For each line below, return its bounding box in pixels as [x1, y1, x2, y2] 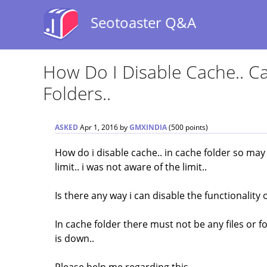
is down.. [55, 232, 94, 245]
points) [184, 122, 208, 132]
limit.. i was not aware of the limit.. [55, 160, 207, 173]
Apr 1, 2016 [80, 122, 118, 132]
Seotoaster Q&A [91, 13, 196, 32]
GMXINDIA [129, 122, 167, 132]
